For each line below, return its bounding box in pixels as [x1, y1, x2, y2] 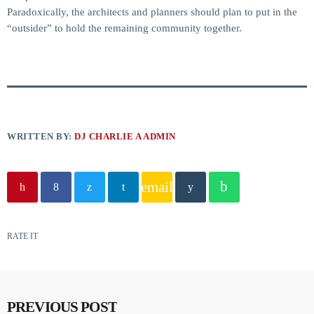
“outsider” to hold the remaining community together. [7, 22, 242, 34]
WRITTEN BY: [7, 130, 75, 142]
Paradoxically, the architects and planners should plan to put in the [7, 6, 297, 18]
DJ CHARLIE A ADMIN [74, 130, 176, 142]
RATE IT [7, 231, 38, 241]
